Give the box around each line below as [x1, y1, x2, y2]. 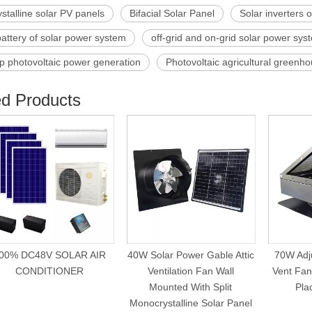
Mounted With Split [149, 281, 232, 292]
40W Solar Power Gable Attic [127, 249, 254, 260]
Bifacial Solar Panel [130, 8, 214, 19]
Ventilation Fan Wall [147, 265, 234, 276]
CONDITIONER [15, 265, 84, 276]
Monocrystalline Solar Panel [129, 297, 252, 309]
